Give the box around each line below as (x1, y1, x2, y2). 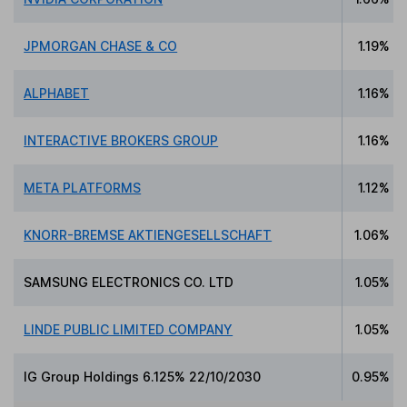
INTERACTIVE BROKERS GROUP (24, 132, 219, 148)
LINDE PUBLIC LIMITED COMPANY (24, 321, 233, 337)
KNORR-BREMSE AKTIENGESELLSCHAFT (24, 226, 273, 243)
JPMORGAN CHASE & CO (24, 37, 178, 54)
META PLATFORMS (24, 179, 142, 195)
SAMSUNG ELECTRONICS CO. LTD (24, 273, 234, 290)
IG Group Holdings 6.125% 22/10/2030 (24, 368, 262, 384)
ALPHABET (24, 84, 90, 101)
